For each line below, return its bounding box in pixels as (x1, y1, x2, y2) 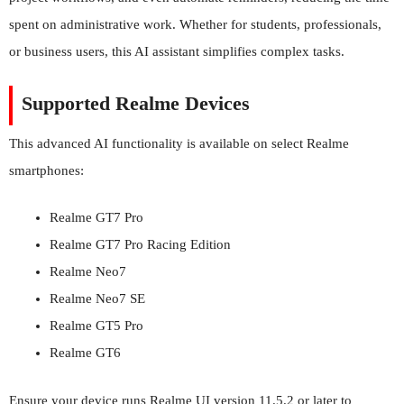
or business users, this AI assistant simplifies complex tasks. (9, 44, 344, 60)
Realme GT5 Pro (50, 318, 143, 334)
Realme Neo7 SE (50, 291, 145, 307)
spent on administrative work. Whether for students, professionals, (9, 17, 381, 32)
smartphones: (9, 162, 84, 178)
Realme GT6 (50, 345, 121, 361)
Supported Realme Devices (22, 91, 250, 115)
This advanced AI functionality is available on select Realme (9, 135, 349, 151)
